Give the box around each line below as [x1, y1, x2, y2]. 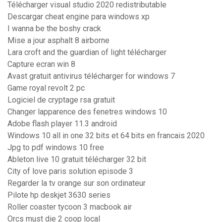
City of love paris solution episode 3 [7, 166, 133, 176]
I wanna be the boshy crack [7, 24, 101, 34]
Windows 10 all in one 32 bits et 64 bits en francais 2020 [7, 131, 205, 141]
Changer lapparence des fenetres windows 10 [7, 107, 167, 117]
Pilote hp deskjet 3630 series [7, 190, 111, 200]
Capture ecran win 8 [7, 59, 75, 69]
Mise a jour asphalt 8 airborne [7, 36, 110, 46]
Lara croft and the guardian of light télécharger [7, 48, 166, 57]
